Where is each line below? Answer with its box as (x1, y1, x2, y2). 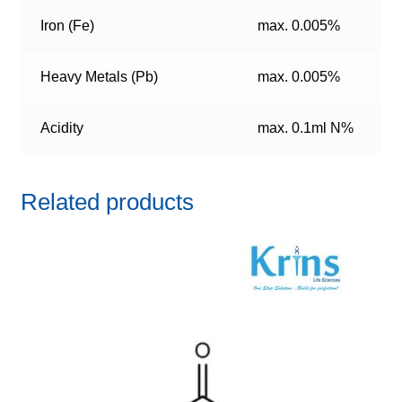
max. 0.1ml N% (258, 120, 354, 136)
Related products (20, 189, 194, 215)
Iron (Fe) (40, 18, 95, 34)
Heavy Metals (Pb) (40, 69, 159, 85)
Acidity (40, 120, 84, 136)
